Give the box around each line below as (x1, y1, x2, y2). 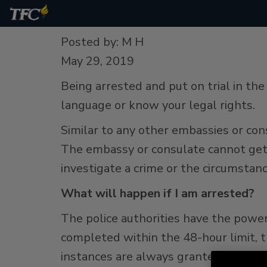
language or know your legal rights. (61, 97, 255, 113)
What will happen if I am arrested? (61, 185, 254, 201)
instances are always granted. (61, 249, 223, 265)
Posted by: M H (61, 34, 144, 50)
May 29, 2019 (61, 53, 134, 69)
